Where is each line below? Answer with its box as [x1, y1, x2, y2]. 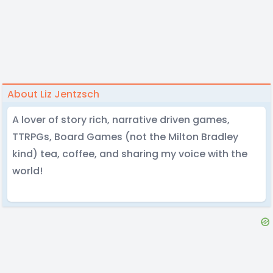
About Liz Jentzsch [7, 87, 99, 101]
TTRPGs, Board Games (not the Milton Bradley [12, 130, 238, 144]
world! [12, 164, 43, 178]
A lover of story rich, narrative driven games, [12, 113, 230, 127]
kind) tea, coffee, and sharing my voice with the [12, 147, 247, 161]
